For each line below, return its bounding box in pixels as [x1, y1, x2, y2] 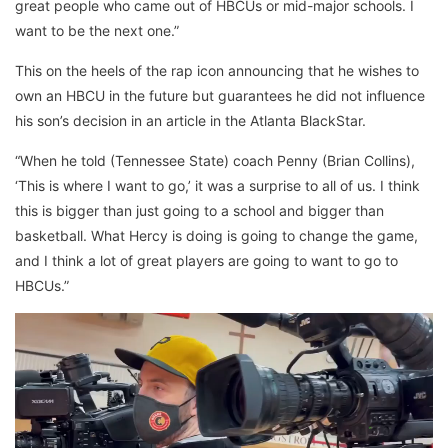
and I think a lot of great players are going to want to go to [15, 251, 398, 269]
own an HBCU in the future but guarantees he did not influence [15, 86, 425, 104]
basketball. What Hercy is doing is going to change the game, [15, 226, 418, 244]
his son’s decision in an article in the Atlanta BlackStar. [15, 111, 366, 129]
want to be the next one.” [15, 21, 179, 39]
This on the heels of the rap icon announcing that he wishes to [15, 61, 419, 79]
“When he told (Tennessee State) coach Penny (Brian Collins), [15, 151, 415, 169]
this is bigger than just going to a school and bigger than [15, 201, 384, 219]
